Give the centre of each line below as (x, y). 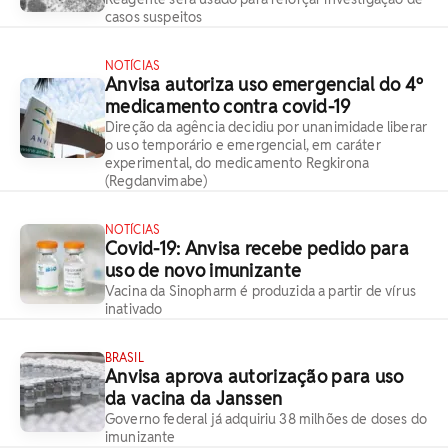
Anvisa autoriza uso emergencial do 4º (264, 84)
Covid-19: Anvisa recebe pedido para (257, 248)
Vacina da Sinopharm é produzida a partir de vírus (260, 291)
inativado (134, 309)
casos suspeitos (154, 17)
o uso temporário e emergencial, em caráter (243, 145)
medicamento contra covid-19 (228, 106)
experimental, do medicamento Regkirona (237, 163)
